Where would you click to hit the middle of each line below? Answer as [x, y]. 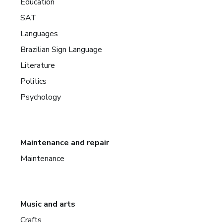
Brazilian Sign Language [61, 49]
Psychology [41, 97]
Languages [39, 33]
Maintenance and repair [65, 142]
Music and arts [48, 204]
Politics [34, 81]
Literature [38, 65]
